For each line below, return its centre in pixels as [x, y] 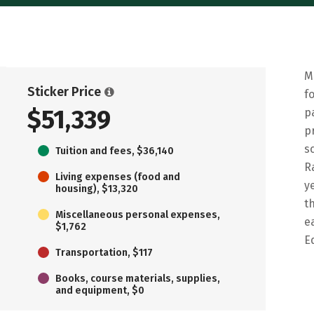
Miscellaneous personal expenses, [138, 214]
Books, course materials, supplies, [138, 278]
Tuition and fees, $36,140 [115, 151]
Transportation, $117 [104, 252]
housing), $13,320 [97, 189]
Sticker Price [64, 91]
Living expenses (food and [118, 177]
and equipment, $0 [100, 290]
